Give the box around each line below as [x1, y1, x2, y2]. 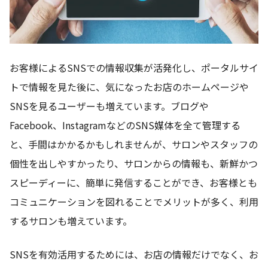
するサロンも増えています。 [10, 214, 132, 229]
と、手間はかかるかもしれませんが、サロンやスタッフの [10, 137, 258, 152]
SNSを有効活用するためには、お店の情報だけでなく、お [10, 247, 258, 262]
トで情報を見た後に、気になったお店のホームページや [10, 80, 249, 95]
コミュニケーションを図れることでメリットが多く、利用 [10, 194, 258, 209]
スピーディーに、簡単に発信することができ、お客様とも [10, 175, 257, 190]
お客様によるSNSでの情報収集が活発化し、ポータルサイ [10, 60, 258, 75]
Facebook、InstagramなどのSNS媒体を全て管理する [10, 118, 240, 133]
